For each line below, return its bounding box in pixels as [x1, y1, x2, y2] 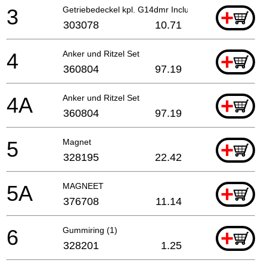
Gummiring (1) [63, 225, 117, 235]
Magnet [63, 136, 91, 147]
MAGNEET [63, 181, 104, 191]
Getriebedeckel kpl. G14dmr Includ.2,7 [63, 4, 208, 14]
